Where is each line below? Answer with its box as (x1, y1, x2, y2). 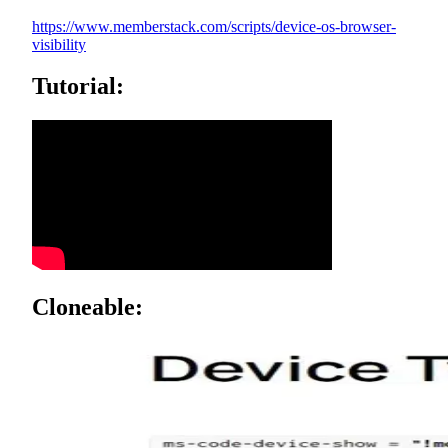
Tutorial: (32, 73, 124, 100)
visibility (32, 35, 86, 53)
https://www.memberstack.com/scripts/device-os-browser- (32, 17, 396, 35)
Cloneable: (32, 294, 143, 321)
